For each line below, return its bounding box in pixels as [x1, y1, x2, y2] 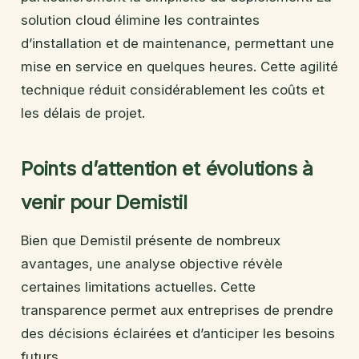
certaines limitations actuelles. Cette [21, 278, 256, 295]
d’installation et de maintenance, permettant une [21, 34, 334, 51]
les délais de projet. [21, 104, 145, 121]
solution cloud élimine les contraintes [21, 11, 260, 28]
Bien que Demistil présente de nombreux [21, 232, 280, 248]
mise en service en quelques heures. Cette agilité [21, 58, 338, 75]
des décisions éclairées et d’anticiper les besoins [21, 325, 335, 341]
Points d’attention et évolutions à [21, 156, 313, 180]
